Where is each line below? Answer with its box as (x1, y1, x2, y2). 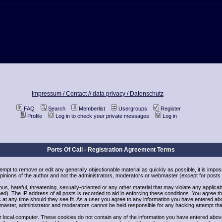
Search (48, 106, 65, 111)
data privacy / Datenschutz (93, 90, 164, 97)
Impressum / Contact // (32, 90, 93, 97)
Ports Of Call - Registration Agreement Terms (47, 146, 175, 153)
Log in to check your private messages (55, 113, 149, 119)
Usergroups (118, 106, 147, 111)
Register (160, 106, 181, 111)
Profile (27, 113, 42, 119)
